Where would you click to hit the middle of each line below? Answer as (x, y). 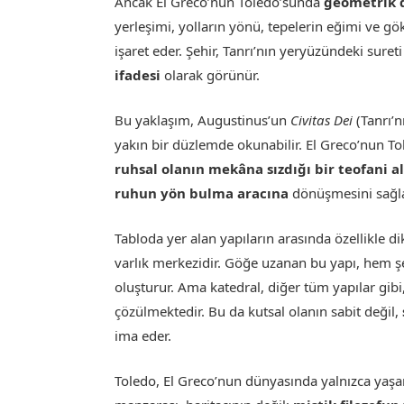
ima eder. (143, 336)
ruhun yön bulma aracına (202, 193)
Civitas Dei (322, 119)
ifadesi (138, 74)
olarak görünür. (211, 74)
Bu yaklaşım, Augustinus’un (203, 119)
